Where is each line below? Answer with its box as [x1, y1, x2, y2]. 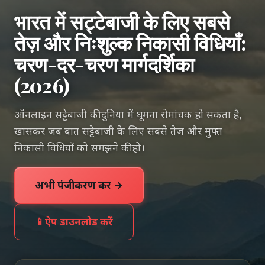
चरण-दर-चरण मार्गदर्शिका [14, 51, 195, 77]
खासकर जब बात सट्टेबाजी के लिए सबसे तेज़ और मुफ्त [14, 125, 222, 137]
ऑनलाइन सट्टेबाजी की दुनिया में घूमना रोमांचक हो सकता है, [14, 108, 242, 121]
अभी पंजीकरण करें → [35, 179, 123, 191]
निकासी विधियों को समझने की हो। [14, 141, 145, 154]
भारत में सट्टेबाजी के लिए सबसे [14, 8, 230, 34]
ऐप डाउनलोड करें [45, 216, 113, 228]
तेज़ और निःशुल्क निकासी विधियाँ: [14, 30, 247, 56]
